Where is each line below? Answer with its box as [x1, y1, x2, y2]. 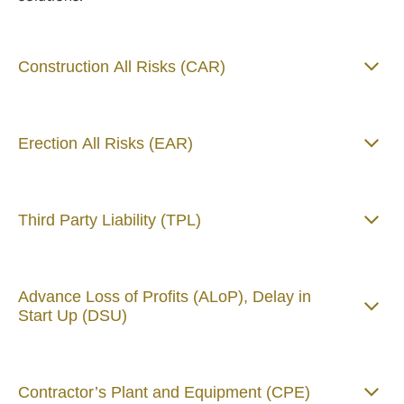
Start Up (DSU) [18, 306, 127, 325]
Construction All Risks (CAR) [18, 57, 225, 76]
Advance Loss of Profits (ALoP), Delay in [18, 287, 311, 306]
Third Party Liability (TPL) [18, 210, 201, 229]
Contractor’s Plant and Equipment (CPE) [18, 382, 310, 401]
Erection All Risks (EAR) [18, 133, 193, 152]
